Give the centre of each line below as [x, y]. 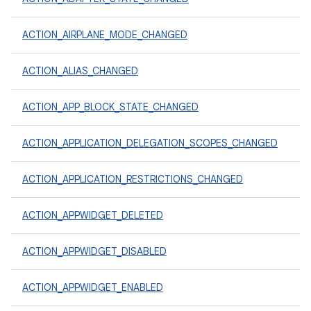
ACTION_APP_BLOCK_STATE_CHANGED [110, 107]
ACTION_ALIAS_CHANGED [80, 71]
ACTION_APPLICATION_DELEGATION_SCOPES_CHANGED [150, 143]
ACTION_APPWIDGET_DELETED [93, 215]
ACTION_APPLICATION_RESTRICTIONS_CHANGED [133, 179]
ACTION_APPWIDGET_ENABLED [93, 287]
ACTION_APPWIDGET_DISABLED [94, 251]
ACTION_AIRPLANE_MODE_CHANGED [105, 35]
